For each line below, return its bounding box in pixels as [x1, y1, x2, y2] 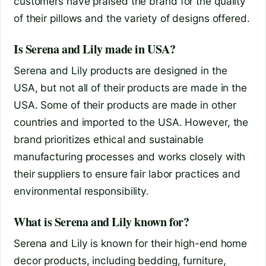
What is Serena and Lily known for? [14, 213, 189, 231]
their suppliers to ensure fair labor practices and [14, 167, 240, 180]
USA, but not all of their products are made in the [14, 81, 247, 94]
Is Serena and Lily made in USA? [14, 40, 176, 58]
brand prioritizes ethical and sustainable [14, 133, 204, 146]
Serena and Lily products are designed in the [14, 64, 227, 77]
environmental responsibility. [14, 185, 150, 198]
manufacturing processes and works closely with [14, 150, 246, 163]
